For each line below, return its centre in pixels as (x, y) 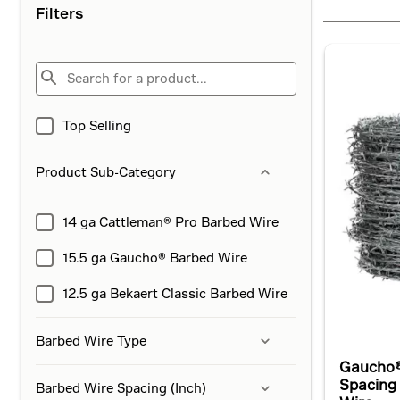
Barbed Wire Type (91, 341)
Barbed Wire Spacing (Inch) (121, 388)
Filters (59, 13)
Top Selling (97, 125)
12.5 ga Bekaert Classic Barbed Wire (175, 293)
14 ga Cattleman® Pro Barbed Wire (171, 222)
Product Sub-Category (106, 172)
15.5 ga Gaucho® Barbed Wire (155, 258)
